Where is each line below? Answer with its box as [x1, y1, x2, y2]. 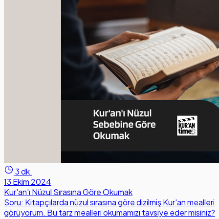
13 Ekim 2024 [4, 176, 51, 187]
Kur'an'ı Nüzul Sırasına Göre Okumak [4, 187, 132, 197]
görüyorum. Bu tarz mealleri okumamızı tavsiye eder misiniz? [4, 207, 215, 218]
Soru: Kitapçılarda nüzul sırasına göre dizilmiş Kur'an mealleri [4, 197, 215, 208]
